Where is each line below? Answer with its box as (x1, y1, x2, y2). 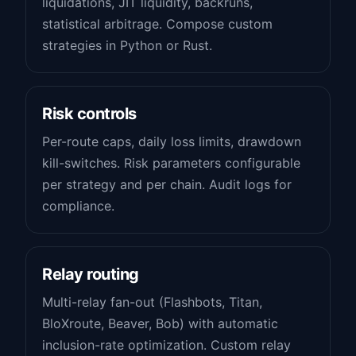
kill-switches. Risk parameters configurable (42, 155, 300, 171)
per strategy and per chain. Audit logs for (42, 176, 292, 192)
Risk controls (42, 104, 137, 123)
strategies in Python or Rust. (42, 37, 212, 53)
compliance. (42, 198, 114, 214)
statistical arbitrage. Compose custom (42, 16, 273, 32)
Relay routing (42, 265, 139, 284)
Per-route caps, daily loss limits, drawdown (42, 133, 301, 149)
